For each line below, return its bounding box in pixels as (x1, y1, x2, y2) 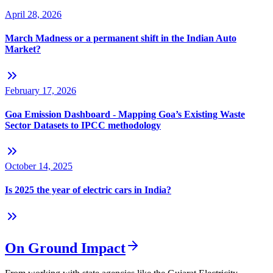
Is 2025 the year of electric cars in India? (5, 185, 171, 196)
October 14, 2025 (5, 161, 73, 172)
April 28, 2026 (5, 9, 62, 20)
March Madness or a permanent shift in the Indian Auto (5, 33, 236, 44)
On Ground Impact (5, 239, 126, 256)
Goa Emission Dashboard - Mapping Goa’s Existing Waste (5, 108, 245, 119)
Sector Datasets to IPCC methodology (5, 119, 161, 130)
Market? (5, 44, 41, 55)
